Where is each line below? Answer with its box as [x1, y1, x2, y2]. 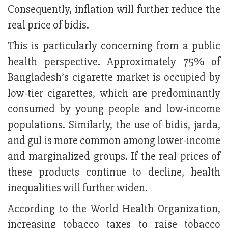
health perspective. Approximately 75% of [8, 55, 220, 69]
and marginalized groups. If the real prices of [8, 150, 220, 164]
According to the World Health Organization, [8, 202, 220, 216]
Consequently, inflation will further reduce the [8, 3, 220, 17]
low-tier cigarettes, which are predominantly [8, 87, 220, 101]
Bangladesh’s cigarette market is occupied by [8, 71, 220, 85]
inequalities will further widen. [8, 181, 148, 195]
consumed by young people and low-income [8, 102, 220, 117]
